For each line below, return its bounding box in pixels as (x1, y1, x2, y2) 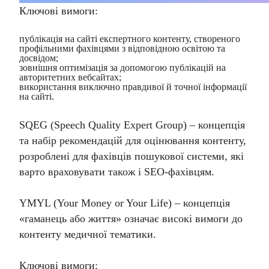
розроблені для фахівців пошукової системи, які (19, 150, 244, 162)
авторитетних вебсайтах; (19, 72, 121, 82)
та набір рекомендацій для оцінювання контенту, (19, 134, 246, 147)
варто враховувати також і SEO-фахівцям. (19, 166, 214, 178)
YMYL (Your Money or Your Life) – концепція (19, 197, 230, 209)
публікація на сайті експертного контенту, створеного (19, 34, 240, 44)
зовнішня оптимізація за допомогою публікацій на (19, 62, 226, 73)
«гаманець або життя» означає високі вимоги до (19, 213, 243, 225)
